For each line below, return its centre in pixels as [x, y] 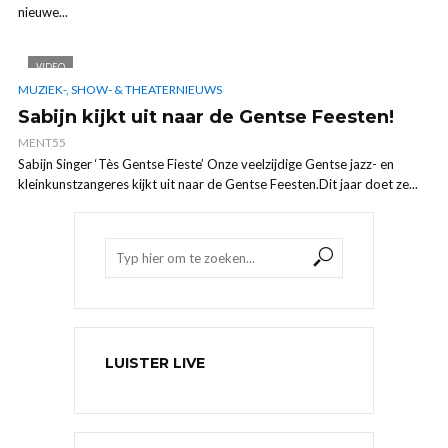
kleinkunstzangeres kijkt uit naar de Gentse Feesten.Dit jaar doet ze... [218, 184]
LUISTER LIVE [155, 363]
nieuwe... [43, 11]
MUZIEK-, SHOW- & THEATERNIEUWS [120, 90]
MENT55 [42, 143]
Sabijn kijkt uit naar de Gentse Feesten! [206, 117]
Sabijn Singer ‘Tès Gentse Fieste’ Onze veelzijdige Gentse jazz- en [206, 164]
